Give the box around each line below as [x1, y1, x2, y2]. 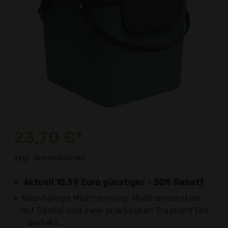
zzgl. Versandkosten [14, 153, 85, 162]
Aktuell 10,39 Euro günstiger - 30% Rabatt [23, 177, 204, 187]
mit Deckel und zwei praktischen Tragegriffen [21, 205, 209, 215]
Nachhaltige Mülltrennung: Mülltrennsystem [21, 193, 201, 203]
